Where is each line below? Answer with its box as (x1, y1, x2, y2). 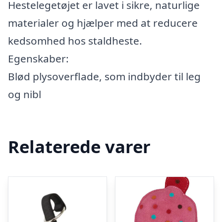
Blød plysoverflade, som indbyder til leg (8, 69, 201, 83)
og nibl (8, 87, 41, 101)
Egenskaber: (8, 52, 69, 65)
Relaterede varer (8, 134, 151, 158)
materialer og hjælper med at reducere (8, 16, 198, 30)
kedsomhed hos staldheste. (8, 34, 142, 48)
